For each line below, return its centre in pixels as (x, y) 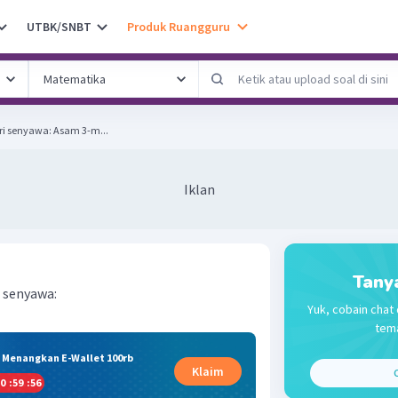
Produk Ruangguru (179, 26)
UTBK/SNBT (59, 26)
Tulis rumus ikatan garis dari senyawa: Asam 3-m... (81, 130)
